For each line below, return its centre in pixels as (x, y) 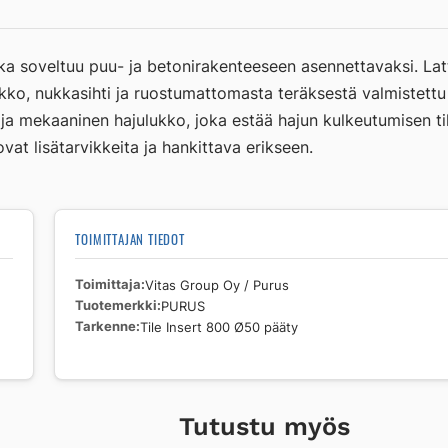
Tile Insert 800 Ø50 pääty (219, 326)
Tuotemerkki (116, 305)
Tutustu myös (265, 426)
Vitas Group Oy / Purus (217, 284)
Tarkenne (106, 326)
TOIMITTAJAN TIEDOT (130, 239)
